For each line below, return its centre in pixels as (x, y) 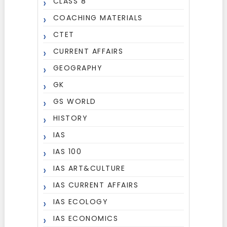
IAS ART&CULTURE (89, 168)
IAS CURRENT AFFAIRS (96, 185)
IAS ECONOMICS (86, 218)
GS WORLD (74, 101)
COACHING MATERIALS (98, 18)
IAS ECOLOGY (81, 202)
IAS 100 (67, 152)
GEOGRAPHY (78, 68)
